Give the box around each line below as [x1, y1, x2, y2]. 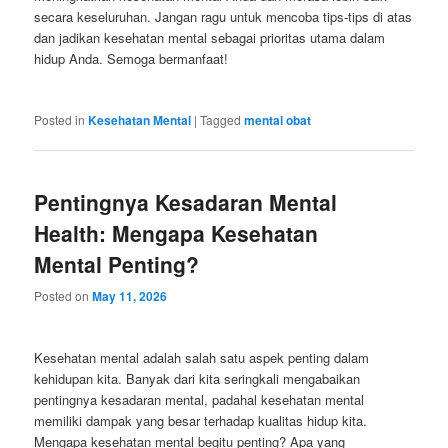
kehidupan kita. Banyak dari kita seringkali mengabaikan [34, 368, 361, 388]
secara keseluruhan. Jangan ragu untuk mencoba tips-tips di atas [34, 6, 413, 26]
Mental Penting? [34, 249, 200, 280]
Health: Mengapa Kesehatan [34, 218, 319, 249]
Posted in [34, 111, 86, 129]
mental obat [244, 111, 312, 130]
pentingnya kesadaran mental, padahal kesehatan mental [34, 389, 365, 409]
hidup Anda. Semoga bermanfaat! [34, 48, 229, 68]
